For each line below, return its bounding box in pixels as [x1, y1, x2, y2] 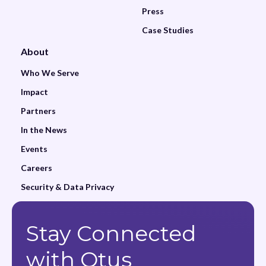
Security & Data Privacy [21, 181, 114, 192]
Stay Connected [26, 220, 196, 246]
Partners [21, 105, 56, 116]
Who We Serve [21, 67, 79, 78]
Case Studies [142, 24, 194, 35]
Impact [21, 86, 48, 97]
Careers [21, 162, 52, 173]
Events [21, 143, 47, 154]
